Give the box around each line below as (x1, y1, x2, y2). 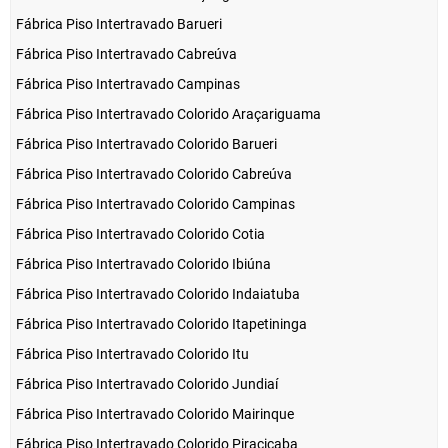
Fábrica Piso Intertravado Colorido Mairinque (16, 406, 294, 423)
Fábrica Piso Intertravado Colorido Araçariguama (16, 106, 321, 123)
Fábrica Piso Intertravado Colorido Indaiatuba (16, 286, 300, 303)
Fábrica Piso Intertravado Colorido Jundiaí (16, 376, 278, 393)
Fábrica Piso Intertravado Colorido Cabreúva (16, 166, 292, 183)
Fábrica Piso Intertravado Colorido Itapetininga (16, 316, 307, 333)
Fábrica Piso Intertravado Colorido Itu (16, 346, 249, 363)
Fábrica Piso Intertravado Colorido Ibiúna (16, 256, 271, 273)
